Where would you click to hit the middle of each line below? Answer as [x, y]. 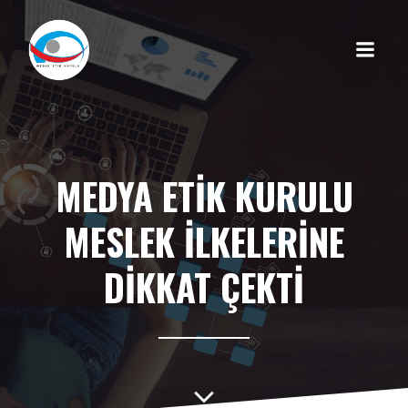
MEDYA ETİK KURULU [204, 196]
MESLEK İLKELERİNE [204, 241]
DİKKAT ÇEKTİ [204, 287]
